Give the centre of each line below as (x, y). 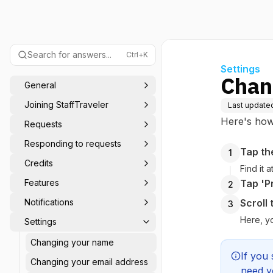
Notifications (49, 202)
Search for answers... (69, 55)
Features (42, 183)
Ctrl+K (137, 55)
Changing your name (72, 242)
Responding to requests (73, 144)
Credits (39, 163)
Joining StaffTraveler (66, 105)
